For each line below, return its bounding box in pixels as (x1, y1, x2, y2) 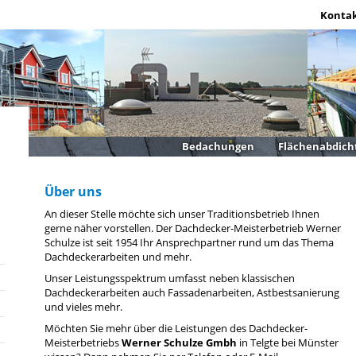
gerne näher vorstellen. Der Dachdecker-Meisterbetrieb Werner (44, 221, 341, 235)
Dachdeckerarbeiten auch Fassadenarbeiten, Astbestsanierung (44, 285, 339, 300)
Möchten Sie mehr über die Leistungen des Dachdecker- (44, 321, 308, 336)
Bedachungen (182, 139, 254, 153)
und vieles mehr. (44, 300, 122, 315)
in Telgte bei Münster (237, 335, 339, 350)
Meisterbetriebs (44, 335, 122, 350)
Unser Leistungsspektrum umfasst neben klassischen (44, 271, 295, 286)
